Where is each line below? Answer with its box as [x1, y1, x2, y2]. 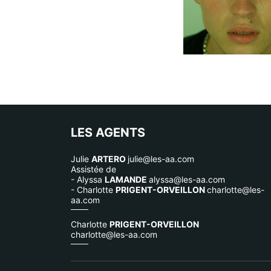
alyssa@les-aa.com [149, 174, 225, 184]
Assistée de [71, 163, 116, 174]
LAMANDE [105, 174, 149, 184]
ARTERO [91, 153, 128, 164]
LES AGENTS [71, 125, 145, 140]
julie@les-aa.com [128, 153, 194, 164]
